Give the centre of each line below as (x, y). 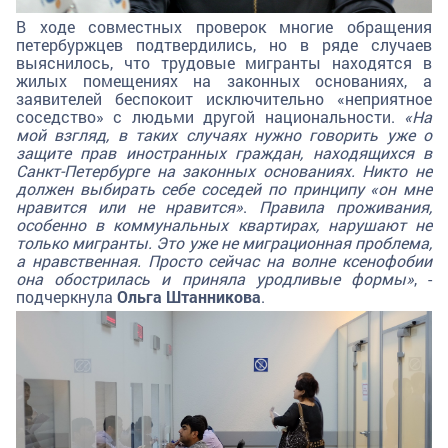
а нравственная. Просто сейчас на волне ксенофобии (224, 260)
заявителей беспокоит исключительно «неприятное (224, 98)
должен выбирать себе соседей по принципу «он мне (224, 188)
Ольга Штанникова (189, 296)
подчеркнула (66, 296)
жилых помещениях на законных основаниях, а (224, 80)
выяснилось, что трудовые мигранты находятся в (224, 62)
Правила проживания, (346, 206)
